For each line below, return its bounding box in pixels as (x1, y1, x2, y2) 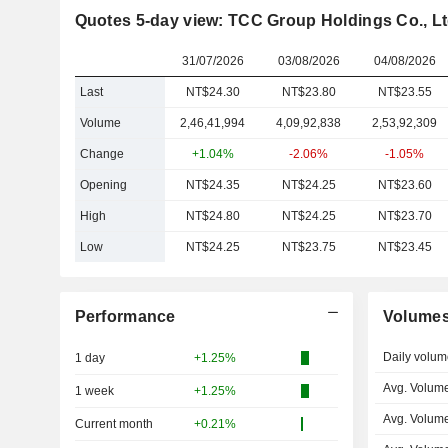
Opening (79, 178, 127, 192)
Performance (74, 308, 176, 325)
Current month (74, 417, 153, 431)
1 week (74, 384, 114, 398)
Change (79, 147, 124, 161)
